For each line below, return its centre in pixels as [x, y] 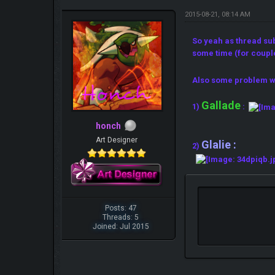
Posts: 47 [121, 208]
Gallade [221, 105]
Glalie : [219, 144]
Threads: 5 [121, 217]
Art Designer [117, 140]
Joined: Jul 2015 [121, 226]
